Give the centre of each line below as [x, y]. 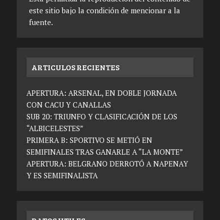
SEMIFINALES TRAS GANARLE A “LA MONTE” [105, 152]
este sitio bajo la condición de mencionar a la [104, 11]
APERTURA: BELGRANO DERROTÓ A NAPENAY [107, 164]
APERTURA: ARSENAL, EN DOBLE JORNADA [101, 93]
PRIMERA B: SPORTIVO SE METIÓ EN [89, 140]
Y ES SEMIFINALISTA [62, 176]
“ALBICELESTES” [55, 128]
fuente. [41, 22]
